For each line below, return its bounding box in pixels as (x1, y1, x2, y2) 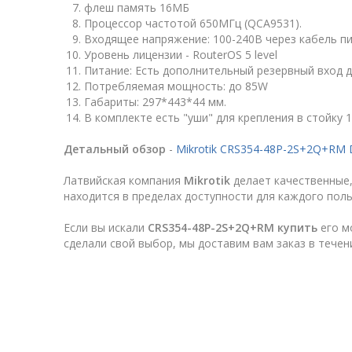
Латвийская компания (64, 173, 184, 189)
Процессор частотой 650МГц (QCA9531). (84, 16, 302, 31)
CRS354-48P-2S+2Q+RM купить (148, 220, 317, 236)
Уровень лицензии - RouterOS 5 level (84, 47, 277, 63)
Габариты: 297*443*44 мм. (84, 94, 226, 110)
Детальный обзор (64, 141, 166, 157)
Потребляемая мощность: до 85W (84, 79, 268, 94)
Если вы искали (64, 220, 148, 236)
